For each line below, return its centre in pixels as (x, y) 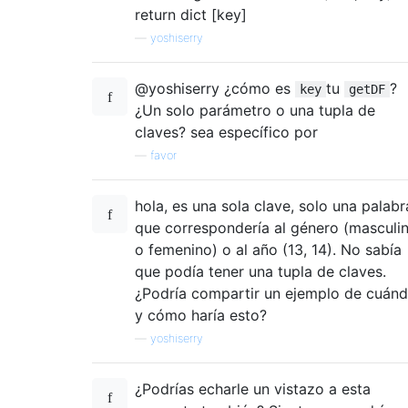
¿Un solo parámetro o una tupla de (255, 110)
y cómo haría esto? (201, 315)
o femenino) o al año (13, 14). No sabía (268, 249)
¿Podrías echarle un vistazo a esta (253, 388)
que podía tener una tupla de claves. (260, 271)
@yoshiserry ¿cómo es (215, 88)
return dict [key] (191, 14)
